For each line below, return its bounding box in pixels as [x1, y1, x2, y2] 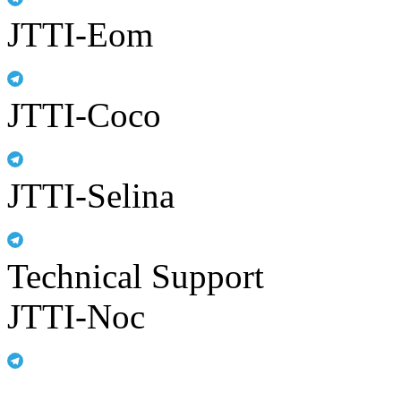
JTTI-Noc [7, 296, 145, 336]
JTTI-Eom [7, 14, 153, 54]
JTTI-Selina [7, 175, 175, 215]
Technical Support [7, 256, 264, 295]
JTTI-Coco [7, 95, 161, 134]
